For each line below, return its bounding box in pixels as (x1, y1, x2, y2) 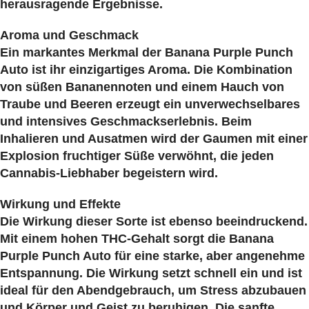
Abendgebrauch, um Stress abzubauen (77, 283, 306, 297)
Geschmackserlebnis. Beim (90, 114, 252, 128)
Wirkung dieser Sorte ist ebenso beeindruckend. (23, 214, 308, 228)
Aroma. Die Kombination (148, 62, 292, 77)
